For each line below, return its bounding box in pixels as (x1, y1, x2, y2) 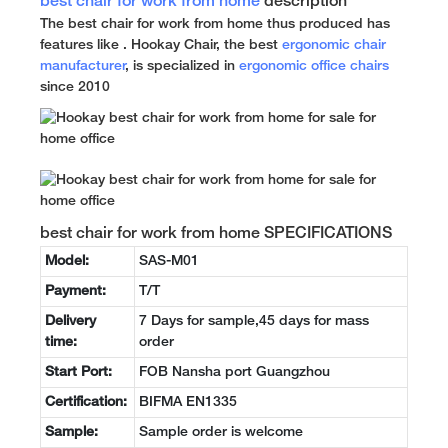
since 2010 (40, 80, 110, 94)
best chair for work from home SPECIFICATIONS (40, 226, 392, 241)
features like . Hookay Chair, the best (40, 38, 282, 52)
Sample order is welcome (139, 425, 303, 439)
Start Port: (45, 365, 112, 379)
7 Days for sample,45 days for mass (139, 314, 369, 328)
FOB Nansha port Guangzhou (139, 365, 330, 379)
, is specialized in (126, 59, 239, 73)
